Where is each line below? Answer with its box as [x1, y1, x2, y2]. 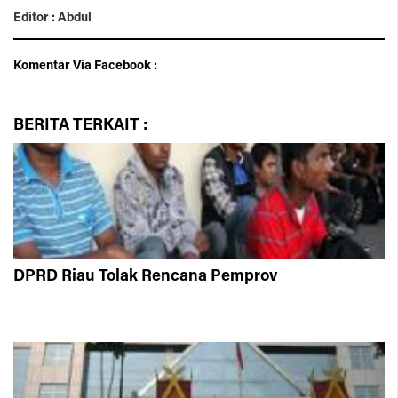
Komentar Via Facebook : [13, 60, 157, 73]
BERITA [13, 117, 73, 134]
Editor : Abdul [13, 12, 92, 25]
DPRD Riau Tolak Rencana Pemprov [13, 268, 277, 285]
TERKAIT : [73, 117, 147, 134]
